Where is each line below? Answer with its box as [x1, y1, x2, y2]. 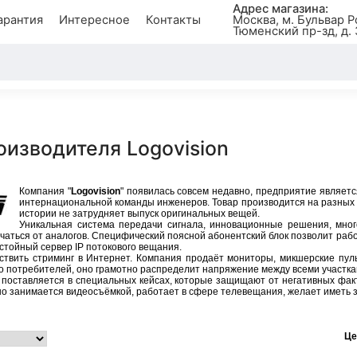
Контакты [145, 13, 201, 27]
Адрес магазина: [232, 2, 328, 16]
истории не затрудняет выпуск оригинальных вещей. [19, 208, 260, 219]
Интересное [58, 13, 130, 27]
